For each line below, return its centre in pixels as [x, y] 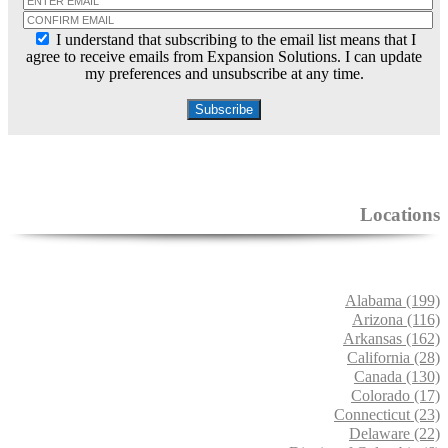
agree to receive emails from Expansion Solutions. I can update [224, 57]
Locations [400, 215]
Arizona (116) [396, 320]
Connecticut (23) [387, 415]
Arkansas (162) [391, 339]
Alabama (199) [392, 301]
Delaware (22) [394, 434]
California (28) [393, 358]
